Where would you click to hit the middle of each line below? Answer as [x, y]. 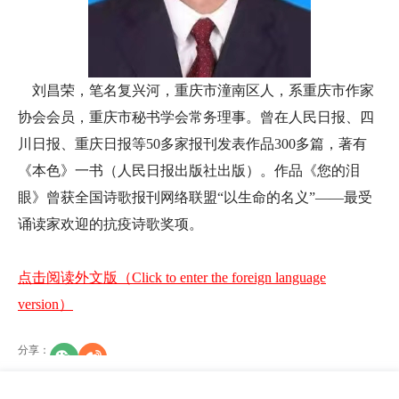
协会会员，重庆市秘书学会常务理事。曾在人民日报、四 [196, 117]
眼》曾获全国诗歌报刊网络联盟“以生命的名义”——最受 [195, 197]
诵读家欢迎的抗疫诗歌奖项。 [110, 224]
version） [45, 304]
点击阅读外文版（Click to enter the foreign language [172, 277]
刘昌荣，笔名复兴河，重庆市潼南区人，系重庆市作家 [196, 90]
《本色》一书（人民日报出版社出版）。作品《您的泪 [189, 171]
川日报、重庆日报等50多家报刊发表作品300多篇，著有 [192, 144]
